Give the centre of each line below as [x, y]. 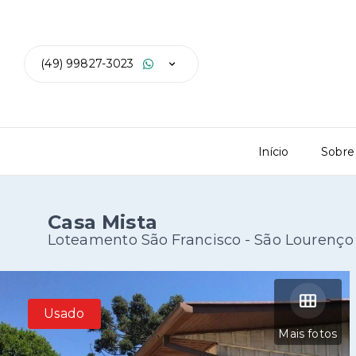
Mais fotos [308, 334]
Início [273, 151]
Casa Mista [103, 222]
